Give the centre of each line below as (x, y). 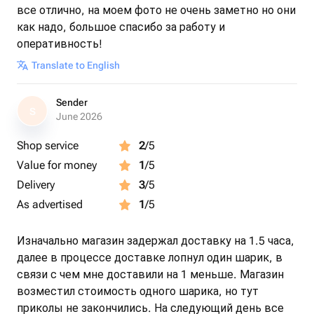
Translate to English (76, 65)
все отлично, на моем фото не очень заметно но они (156, 10)
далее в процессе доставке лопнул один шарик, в (150, 258)
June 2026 (79, 116)
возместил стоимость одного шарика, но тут (138, 291)
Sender (72, 102)
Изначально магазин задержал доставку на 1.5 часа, (156, 241)
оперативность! (60, 44)
